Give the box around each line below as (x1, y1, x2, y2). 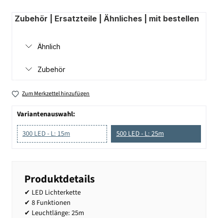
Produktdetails (24, 171, 95, 187)
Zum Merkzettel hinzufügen (22, 89, 90, 98)
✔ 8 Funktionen (24, 198, 71, 208)
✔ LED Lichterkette (24, 187, 81, 198)
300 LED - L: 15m (22, 128, 70, 139)
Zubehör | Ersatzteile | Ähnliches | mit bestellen (15, 13, 199, 23)
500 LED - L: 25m (116, 128, 164, 139)
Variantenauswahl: (17, 109, 75, 119)
